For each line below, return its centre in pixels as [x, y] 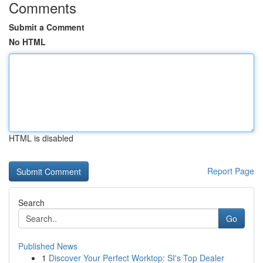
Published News [48, 246]
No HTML [27, 42]
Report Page [231, 171]
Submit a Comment [47, 27]
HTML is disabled [41, 138]
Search [31, 203]
